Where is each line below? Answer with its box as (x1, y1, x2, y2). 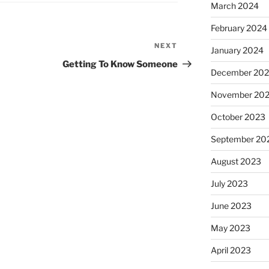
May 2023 (210, 223, 250, 234)
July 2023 (210, 178, 248, 189)
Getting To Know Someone (62, 59, 178, 70)
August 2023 (210, 156, 261, 167)
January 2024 (210, 45, 264, 56)
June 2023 (210, 201, 252, 211)
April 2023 (210, 245, 251, 256)
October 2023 (210, 112, 265, 122)
